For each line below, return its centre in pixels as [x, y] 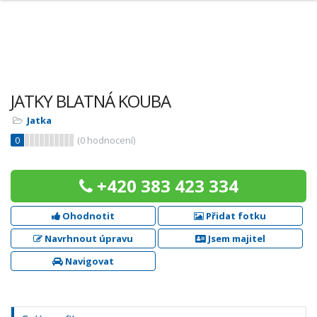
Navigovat [88, 261]
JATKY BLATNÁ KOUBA [91, 101]
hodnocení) [110, 140]
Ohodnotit [87, 216]
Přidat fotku [235, 216]
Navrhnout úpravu [87, 238]
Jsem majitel [235, 238]
